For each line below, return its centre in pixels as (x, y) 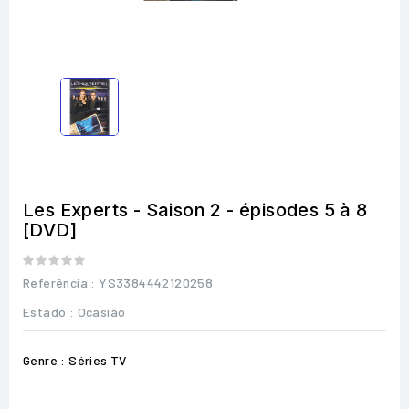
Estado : (49, 311)
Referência (55, 282)
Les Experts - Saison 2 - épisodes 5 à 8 (195, 210)
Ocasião (101, 311)
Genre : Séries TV (75, 360)
